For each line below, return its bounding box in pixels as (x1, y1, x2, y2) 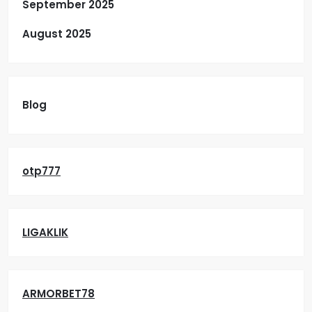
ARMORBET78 (22, 286, 95, 301)
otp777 (22, 164, 61, 178)
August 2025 (22, 26, 91, 41)
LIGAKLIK (22, 225, 68, 240)
